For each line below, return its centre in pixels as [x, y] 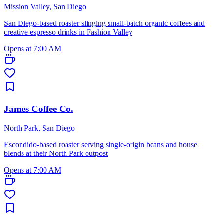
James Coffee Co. [39, 109]
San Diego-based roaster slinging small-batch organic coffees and [104, 23]
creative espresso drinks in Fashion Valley [68, 32]
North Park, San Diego [39, 128]
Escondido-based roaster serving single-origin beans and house [100, 144]
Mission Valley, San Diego [45, 7]
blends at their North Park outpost [56, 153]
